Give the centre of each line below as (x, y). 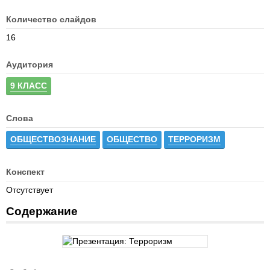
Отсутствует (30, 190)
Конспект (25, 172)
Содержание (42, 211)
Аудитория (30, 64)
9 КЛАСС (29, 86)
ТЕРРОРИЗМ (194, 139)
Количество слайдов (51, 19)
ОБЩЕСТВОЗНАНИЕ (53, 139)
